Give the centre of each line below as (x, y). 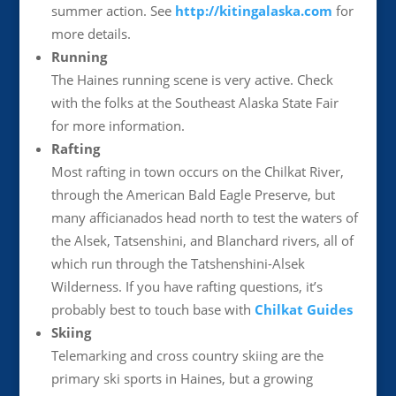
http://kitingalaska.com (253, 11)
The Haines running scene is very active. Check (192, 80)
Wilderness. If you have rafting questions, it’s (187, 286)
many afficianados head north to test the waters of (204, 217)
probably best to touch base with (152, 309)
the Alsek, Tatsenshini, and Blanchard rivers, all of (202, 240)
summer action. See (113, 11)
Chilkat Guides (303, 309)
